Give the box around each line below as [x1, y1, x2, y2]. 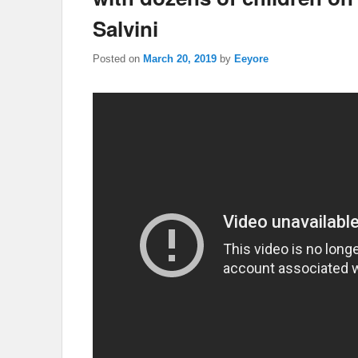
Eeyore [234, 52, 268, 65]
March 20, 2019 [143, 52, 217, 65]
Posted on [93, 52, 143, 65]
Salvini [93, 14, 158, 44]
